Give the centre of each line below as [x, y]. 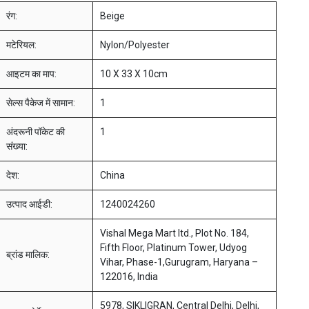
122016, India [129, 277]
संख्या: [17, 147]
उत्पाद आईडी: [29, 205]
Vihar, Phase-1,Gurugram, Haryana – [179, 262]
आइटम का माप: [31, 74]
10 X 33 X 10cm [133, 74]
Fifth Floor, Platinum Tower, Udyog [173, 248]
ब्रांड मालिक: [28, 255]
